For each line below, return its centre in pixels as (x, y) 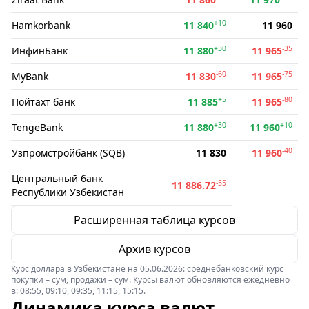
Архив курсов (154, 249)
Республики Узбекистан (68, 192)
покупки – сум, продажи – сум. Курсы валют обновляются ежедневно (150, 280)
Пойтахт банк (43, 102)
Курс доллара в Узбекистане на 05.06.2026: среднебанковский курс (147, 269)
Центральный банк (57, 178)
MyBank (30, 76)
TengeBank (37, 127)
